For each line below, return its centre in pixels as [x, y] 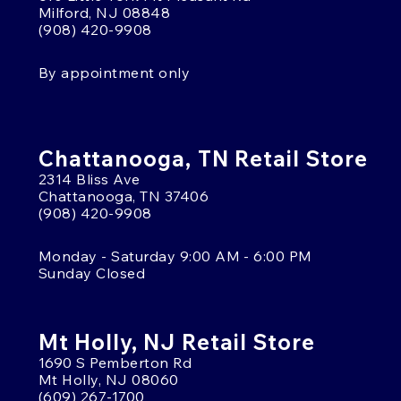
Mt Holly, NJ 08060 [109, 379]
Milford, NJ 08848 [105, 12]
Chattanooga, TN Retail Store [204, 158]
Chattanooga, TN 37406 [124, 196]
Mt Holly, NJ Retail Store [177, 341]
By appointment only [115, 72]
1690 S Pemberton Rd [115, 362]
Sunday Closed [92, 273]
